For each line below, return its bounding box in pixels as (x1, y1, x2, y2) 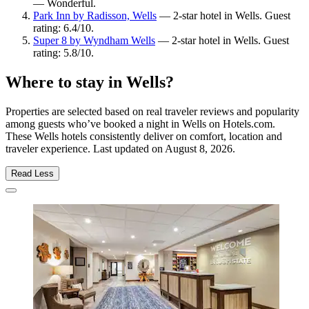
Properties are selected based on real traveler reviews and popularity (6, 106, 299, 118)
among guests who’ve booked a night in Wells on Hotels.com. (6, 118, 275, 130)
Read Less (11, 168, 54, 179)
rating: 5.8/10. (33, 47, 94, 59)
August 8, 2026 (165, 143, 232, 155)
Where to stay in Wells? (6, 73, 174, 92)
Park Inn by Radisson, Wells (33, 10, 157, 22)
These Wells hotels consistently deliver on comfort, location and (6, 130, 282, 143)
